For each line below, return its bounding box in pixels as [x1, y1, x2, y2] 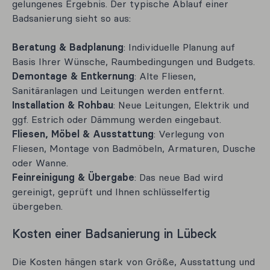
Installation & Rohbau [12, 99, 113, 111]
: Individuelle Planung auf [124, 41, 235, 53]
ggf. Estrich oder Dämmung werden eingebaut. [12, 113, 221, 125]
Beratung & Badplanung [12, 41, 124, 53]
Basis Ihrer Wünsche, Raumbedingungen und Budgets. [12, 55, 255, 67]
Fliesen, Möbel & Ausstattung [12, 128, 154, 140]
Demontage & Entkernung [12, 70, 134, 82]
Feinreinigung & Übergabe [12, 171, 134, 183]
